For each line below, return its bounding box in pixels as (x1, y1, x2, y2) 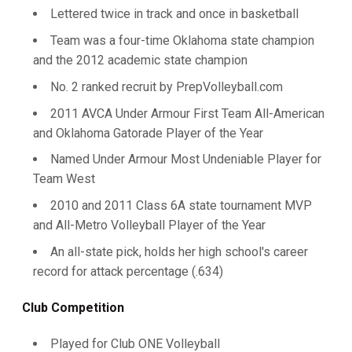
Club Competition (22, 299, 124, 315)
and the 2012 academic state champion (33, 53, 247, 68)
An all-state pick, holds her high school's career (50, 244, 308, 259)
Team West (33, 171, 95, 187)
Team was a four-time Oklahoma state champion (50, 33, 314, 48)
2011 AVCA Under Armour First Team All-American (50, 105, 324, 121)
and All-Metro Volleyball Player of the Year (33, 218, 266, 233)
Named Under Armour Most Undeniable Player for (50, 152, 321, 167)
